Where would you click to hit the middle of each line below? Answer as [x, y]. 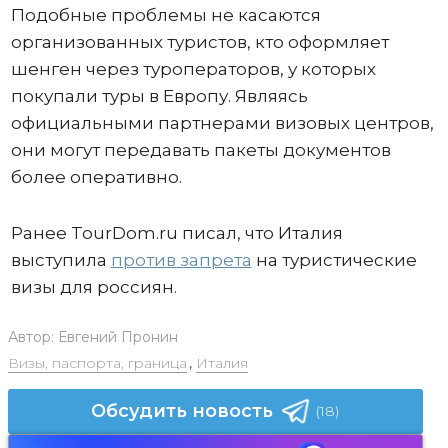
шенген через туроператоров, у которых [193, 68]
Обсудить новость [182, 410]
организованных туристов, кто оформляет [199, 41]
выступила [60, 259]
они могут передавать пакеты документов [200, 149]
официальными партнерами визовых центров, [222, 122]
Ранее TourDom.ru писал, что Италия [176, 232]
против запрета [181, 259]
